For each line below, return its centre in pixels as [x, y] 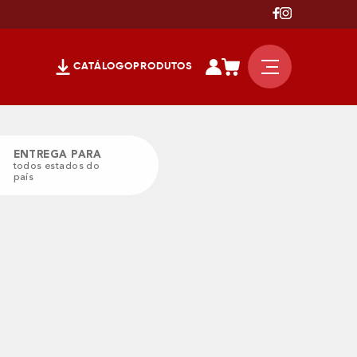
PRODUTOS [163, 66]
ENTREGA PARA [57, 154]
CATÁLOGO [104, 66]
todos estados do [57, 165]
